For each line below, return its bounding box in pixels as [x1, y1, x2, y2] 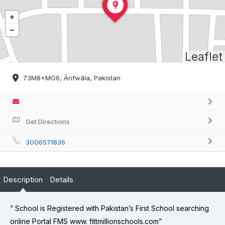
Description [3, 175, 43, 185]
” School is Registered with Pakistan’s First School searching [10, 204, 209, 213]
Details [50, 175, 73, 185]
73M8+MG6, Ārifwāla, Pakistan [23, 74, 121, 82]
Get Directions [26, 118, 70, 126]
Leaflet [185, 50, 222, 64]
